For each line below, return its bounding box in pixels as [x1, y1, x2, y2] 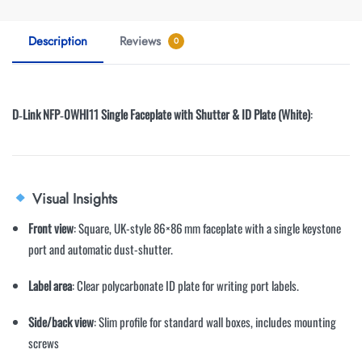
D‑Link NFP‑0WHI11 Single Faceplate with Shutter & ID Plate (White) [12, 104, 310, 123]
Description [28, 32, 87, 50]
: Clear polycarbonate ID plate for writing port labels [72, 276, 297, 294]
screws [28, 334, 59, 352]
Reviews [120, 32, 165, 50]
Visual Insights [27, 187, 117, 209]
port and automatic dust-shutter [28, 239, 170, 258]
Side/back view [28, 313, 94, 331]
